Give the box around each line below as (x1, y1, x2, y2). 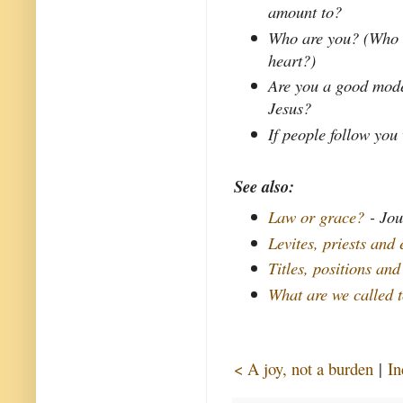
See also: (234, 175, 294, 199)
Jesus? (268, 96, 312, 120)
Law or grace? (268, 204, 365, 228)
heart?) (268, 48, 317, 71)
